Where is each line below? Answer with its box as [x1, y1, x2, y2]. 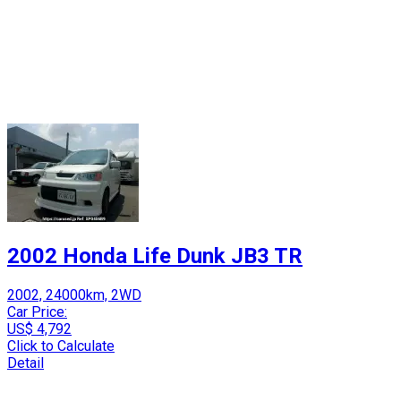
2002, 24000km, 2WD [7, 286, 141, 303]
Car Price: [7, 303, 67, 320]
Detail [7, 354, 44, 371]
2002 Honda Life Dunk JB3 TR [7, 243, 303, 269]
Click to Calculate [7, 337, 115, 354]
